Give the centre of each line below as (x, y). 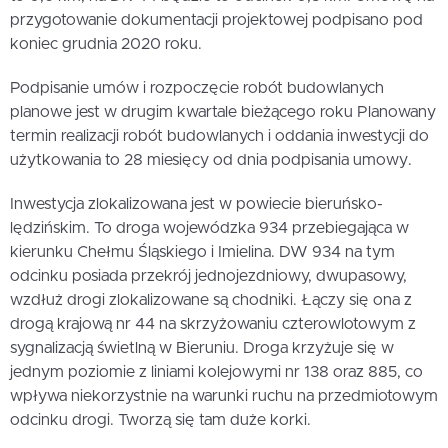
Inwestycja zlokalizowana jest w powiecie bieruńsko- (196, 204)
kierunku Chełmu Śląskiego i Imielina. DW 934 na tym (202, 252)
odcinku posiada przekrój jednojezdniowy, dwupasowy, (208, 276)
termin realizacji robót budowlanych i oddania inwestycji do (219, 136)
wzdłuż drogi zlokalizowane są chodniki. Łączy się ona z (211, 300)
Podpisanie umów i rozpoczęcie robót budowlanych (197, 88)
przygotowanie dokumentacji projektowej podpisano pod (216, 20)
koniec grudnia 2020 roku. (106, 44)
